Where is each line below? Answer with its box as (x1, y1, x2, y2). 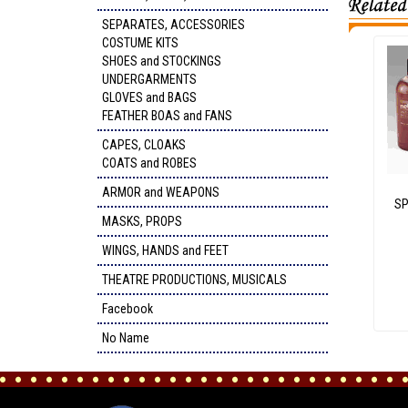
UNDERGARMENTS (102, 72, 197, 87)
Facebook (102, 301, 153, 316)
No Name (102, 331, 149, 345)
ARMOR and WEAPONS (102, 185, 219, 199)
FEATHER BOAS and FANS (102, 108, 232, 123)
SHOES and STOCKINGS (102, 54, 221, 68)
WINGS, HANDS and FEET (102, 243, 229, 258)
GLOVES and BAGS (102, 90, 197, 105)
